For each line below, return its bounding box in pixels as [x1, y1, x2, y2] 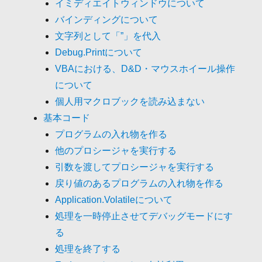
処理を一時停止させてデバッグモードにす [55, 211, 233, 221]
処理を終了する [55, 243, 121, 254]
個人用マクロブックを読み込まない [55, 96, 205, 106]
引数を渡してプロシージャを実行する [55, 161, 215, 172]
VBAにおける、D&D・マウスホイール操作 [55, 63, 236, 74]
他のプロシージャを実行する [55, 145, 177, 156]
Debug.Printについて [55, 47, 143, 57]
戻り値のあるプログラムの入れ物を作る [55, 178, 224, 188]
